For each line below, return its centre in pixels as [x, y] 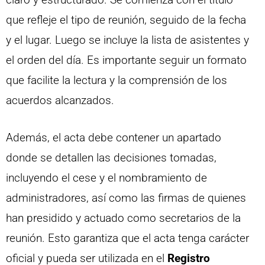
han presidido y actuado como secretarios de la [123, 218]
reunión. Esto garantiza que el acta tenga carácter [127, 238]
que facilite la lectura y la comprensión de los [117, 80]
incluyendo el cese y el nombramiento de [106, 177]
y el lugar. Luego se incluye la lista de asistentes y [127, 40]
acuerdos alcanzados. [60, 101]
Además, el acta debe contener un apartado [114, 137]
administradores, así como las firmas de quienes [126, 198]
